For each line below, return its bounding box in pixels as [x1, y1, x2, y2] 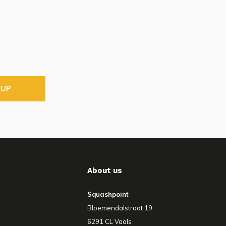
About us [87, 166, 122, 176]
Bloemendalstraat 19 [87, 204, 152, 212]
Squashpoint [87, 190, 129, 199]
